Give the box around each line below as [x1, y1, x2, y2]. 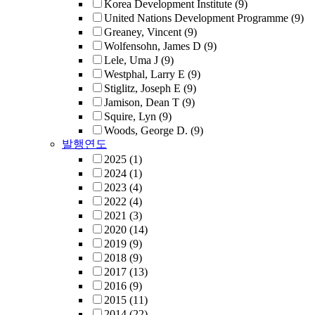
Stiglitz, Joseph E [104, 82, 181, 94]
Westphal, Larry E [104, 68, 185, 80]
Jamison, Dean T [104, 96, 179, 108]
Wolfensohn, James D [104, 40, 201, 52]
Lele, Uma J [104, 54, 158, 66]
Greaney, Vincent [104, 26, 181, 38]
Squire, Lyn [104, 110, 156, 122]
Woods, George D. [104, 124, 188, 136]
